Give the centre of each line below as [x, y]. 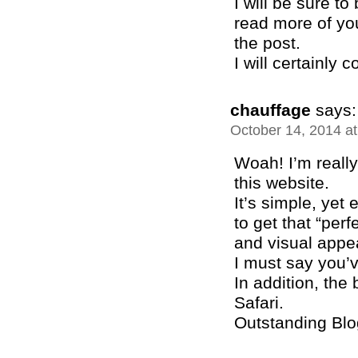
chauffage [270, 110]
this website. [282, 183]
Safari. [259, 303]
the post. [267, 43]
